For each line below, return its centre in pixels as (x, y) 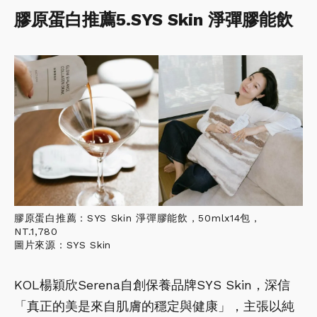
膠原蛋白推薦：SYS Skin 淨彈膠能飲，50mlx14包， (138, 218)
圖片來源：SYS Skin (63, 245)
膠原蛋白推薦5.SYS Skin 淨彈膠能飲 (154, 19)
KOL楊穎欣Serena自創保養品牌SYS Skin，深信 (152, 285)
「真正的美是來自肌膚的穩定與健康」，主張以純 (154, 306)
